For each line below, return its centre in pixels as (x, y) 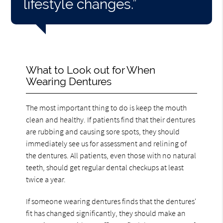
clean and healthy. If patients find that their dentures (111, 119)
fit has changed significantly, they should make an (106, 213)
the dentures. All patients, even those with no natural (111, 155)
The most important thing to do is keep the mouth (107, 107)
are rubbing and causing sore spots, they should (103, 131)
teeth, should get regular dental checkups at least (105, 167)
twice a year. (46, 179)
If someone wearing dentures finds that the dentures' (111, 201)
